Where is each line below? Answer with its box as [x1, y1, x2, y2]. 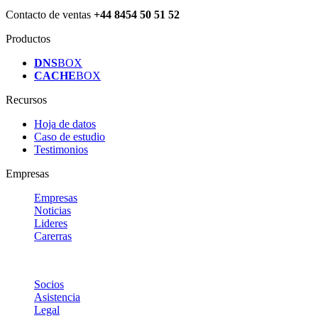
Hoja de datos [34, 117, 96, 130]
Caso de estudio [34, 130, 105, 143]
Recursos [6, 93, 47, 106]
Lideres [34, 216, 67, 229]
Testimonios [34, 143, 88, 155]
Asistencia [34, 290, 80, 303]
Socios [34, 278, 64, 290]
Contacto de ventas [6, 8, 94, 21]
